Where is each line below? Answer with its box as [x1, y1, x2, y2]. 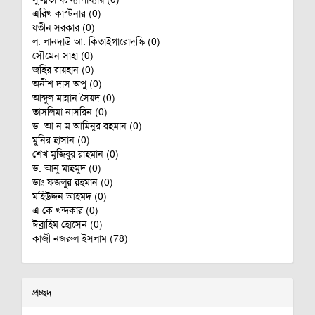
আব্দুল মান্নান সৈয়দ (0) [32, 91, 115, 104]
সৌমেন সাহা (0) [32, 49, 94, 62]
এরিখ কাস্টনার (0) [32, 7, 101, 20]
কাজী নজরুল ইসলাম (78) [32, 232, 128, 245]
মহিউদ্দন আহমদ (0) [32, 190, 107, 202]
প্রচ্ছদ [32, 286, 52, 299]
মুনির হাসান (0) [32, 134, 90, 146]
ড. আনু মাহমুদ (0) [32, 162, 101, 174]
